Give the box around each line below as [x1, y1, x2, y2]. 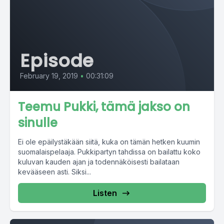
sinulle [18, 114, 57, 131]
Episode [20, 48, 94, 73]
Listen [93, 188, 117, 198]
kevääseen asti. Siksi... [18, 167, 91, 176]
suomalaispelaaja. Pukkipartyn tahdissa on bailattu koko [18, 147, 200, 156]
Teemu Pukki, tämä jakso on [18, 98, 190, 115]
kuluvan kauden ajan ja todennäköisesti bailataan [18, 157, 179, 166]
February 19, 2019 [20, 71, 78, 80]
